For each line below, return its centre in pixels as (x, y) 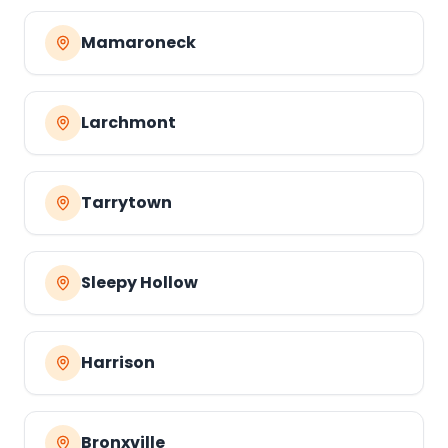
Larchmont (128, 122)
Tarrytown (126, 202)
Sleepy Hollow (139, 282)
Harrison (118, 362)
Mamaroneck (138, 42)
